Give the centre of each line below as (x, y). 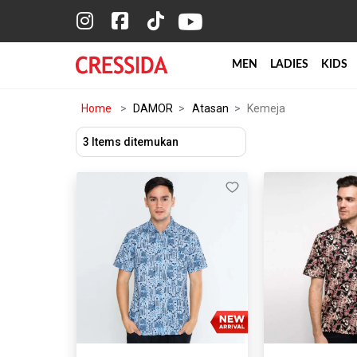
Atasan (210, 109)
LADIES (289, 65)
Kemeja (266, 109)
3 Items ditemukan (130, 142)
